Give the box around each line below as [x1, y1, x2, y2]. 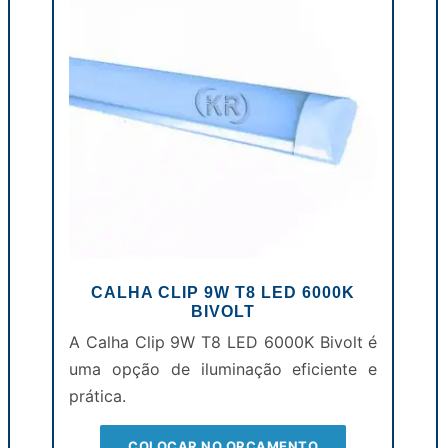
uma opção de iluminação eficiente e [68, 359, 378, 380]
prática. [68, 386, 126, 407]
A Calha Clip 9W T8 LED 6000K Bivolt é [68, 332, 378, 353]
